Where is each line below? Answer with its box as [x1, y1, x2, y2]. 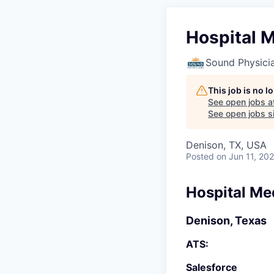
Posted [186, 151, 214, 161]
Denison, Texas [186, 214, 267, 227]
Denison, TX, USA [186, 139, 267, 151]
